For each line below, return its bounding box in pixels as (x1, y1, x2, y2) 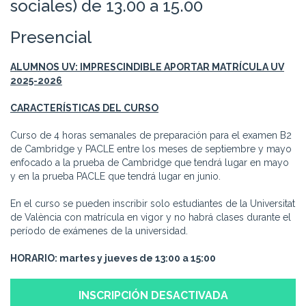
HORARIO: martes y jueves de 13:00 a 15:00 (10, 253, 216, 264)
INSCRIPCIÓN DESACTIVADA (78, 289, 228, 302)
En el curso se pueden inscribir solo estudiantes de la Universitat (10, 198, 295, 209)
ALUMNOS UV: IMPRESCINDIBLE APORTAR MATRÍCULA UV (10, 61, 284, 72)
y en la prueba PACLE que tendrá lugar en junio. (10, 171, 221, 182)
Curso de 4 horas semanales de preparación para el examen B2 (10, 130, 292, 141)
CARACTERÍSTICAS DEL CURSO (10, 102, 158, 113)
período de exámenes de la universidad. (10, 225, 188, 236)
